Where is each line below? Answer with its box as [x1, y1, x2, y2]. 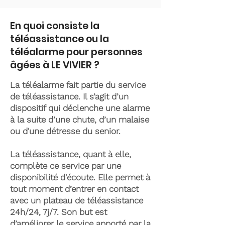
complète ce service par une [10, 161, 121, 171]
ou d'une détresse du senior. [10, 126, 123, 136]
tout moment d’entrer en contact [10, 184, 139, 194]
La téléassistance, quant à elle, [10, 149, 131, 159]
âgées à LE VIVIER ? [10, 58, 99, 72]
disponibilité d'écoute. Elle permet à [10, 172, 150, 182]
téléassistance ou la [10, 32, 109, 46]
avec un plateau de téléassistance [10, 195, 143, 205]
